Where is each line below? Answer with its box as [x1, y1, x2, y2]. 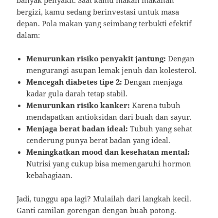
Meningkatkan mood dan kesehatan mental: [26, 146, 190, 157]
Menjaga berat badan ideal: [26, 123, 128, 133]
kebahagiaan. [26, 170, 73, 180]
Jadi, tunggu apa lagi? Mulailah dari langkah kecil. [17, 193, 192, 203]
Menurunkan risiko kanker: [26, 100, 130, 110]
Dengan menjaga [122, 76, 183, 87]
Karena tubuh [130, 100, 181, 110]
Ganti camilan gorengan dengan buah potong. [17, 205, 177, 215]
